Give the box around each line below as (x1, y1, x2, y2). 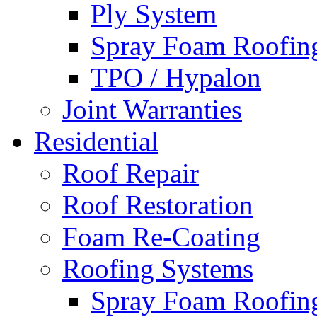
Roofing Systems (62, 253, 253, 284)
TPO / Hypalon (91, 62, 261, 93)
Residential (34, 126, 158, 156)
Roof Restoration (62, 190, 253, 220)
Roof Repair (62, 158, 199, 188)
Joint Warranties (62, 94, 242, 125)
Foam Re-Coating (62, 221, 260, 252)
